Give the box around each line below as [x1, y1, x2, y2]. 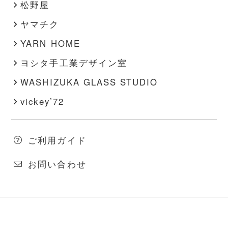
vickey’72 [20, 95, 64, 108]
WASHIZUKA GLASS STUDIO [20, 76, 158, 89]
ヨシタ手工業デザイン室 [20, 56, 127, 69]
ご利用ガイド [28, 134, 87, 147]
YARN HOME [20, 37, 80, 50]
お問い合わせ [28, 158, 87, 170]
